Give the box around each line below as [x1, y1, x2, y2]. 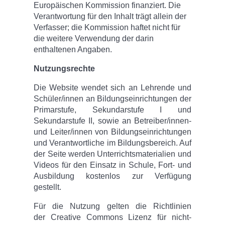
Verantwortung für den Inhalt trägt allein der [34, 12, 187, 21]
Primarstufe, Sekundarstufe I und [34, 105, 191, 115]
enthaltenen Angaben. [34, 45, 113, 54]
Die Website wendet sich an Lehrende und [34, 83, 191, 92]
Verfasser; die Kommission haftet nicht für [34, 23, 181, 32]
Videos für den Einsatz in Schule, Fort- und [34, 161, 191, 170]
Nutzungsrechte [34, 64, 95, 73]
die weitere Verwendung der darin [34, 34, 154, 43]
